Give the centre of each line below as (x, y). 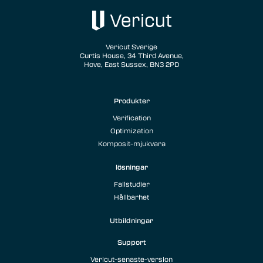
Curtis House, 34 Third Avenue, (131, 55)
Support (131, 242)
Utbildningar (131, 220)
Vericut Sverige (131, 47)
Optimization (131, 131)
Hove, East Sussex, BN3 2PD (131, 64)
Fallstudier (131, 184)
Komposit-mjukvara (131, 144)
